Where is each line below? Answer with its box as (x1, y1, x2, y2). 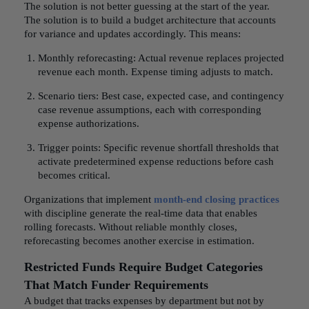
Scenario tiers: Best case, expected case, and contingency (38, 90, 284, 101)
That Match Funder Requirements (24, 278, 208, 292)
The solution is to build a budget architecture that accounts (24, 14, 276, 26)
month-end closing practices (154, 194, 279, 205)
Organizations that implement (24, 194, 154, 205)
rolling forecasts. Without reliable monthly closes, (24, 221, 237, 232)
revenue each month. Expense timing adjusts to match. (38, 66, 273, 77)
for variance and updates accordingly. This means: (24, 28, 241, 39)
